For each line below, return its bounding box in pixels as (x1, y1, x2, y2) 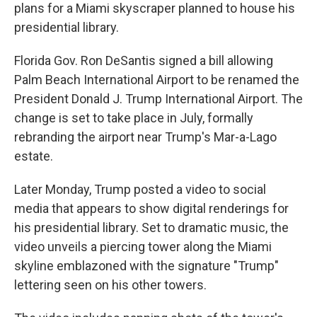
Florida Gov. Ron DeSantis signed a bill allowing (14, 53, 273, 68)
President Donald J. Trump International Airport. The (14, 91, 303, 106)
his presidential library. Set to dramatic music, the (14, 220, 289, 235)
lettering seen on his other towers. (14, 277, 207, 292)
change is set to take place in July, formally (14, 110, 253, 125)
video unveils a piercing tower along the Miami (14, 239, 272, 254)
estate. (14, 149, 53, 163)
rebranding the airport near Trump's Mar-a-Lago (14, 129, 277, 144)
